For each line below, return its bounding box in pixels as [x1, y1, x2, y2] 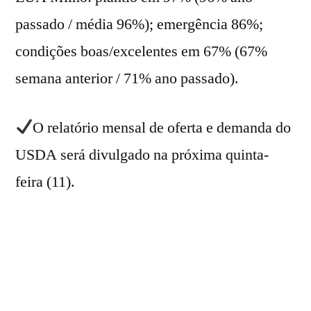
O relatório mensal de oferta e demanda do [33, 117, 292, 137]
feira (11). [15, 171, 75, 192]
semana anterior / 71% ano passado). [15, 68, 239, 88]
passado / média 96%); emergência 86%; [15, 14, 263, 34]
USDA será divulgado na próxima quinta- [15, 144, 269, 165]
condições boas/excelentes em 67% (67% [15, 41, 267, 61]
